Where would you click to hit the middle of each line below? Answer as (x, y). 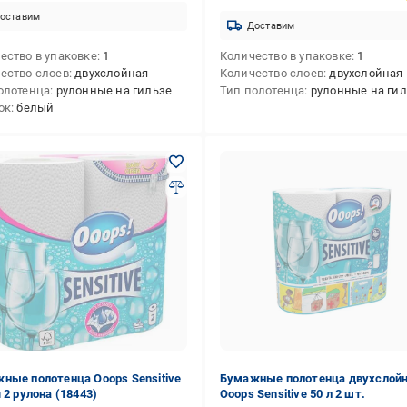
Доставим (271, 25)
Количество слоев (271, 73)
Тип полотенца (262, 90)
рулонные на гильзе (114, 90)
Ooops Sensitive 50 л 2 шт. (292, 394)
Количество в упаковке (285, 56)
